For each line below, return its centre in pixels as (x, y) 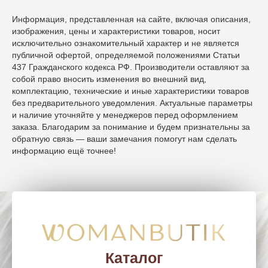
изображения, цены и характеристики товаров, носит (116, 31)
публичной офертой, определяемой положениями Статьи (126, 55)
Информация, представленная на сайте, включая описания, (131, 19)
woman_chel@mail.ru (91, 197)
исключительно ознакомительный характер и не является (126, 43)
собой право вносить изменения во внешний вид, (109, 79)
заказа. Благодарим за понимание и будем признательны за (131, 127)
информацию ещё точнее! (64, 150)
